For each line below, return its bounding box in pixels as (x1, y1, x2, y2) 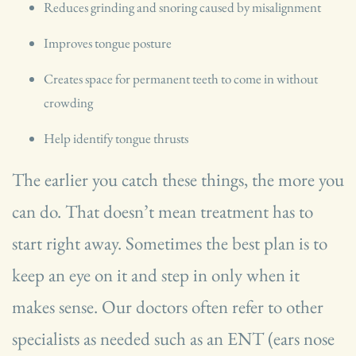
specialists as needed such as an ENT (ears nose (12, 327, 335, 351)
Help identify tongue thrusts (44, 130, 188, 148)
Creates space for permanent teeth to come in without (44, 70, 318, 88)
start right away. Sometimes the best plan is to (12, 231, 327, 256)
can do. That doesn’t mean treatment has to (12, 199, 313, 224)
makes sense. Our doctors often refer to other (12, 295, 323, 319)
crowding (44, 94, 93, 112)
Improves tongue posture (44, 34, 172, 52)
